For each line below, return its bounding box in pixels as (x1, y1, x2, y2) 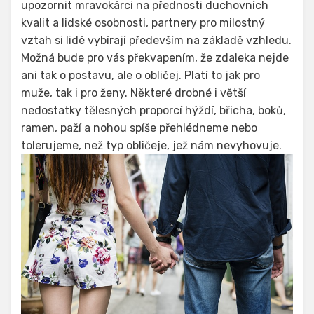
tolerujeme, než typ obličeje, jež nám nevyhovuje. (21, 139, 282, 152)
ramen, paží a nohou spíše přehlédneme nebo (21, 121, 257, 135)
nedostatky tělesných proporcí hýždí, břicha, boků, (21, 104, 286, 117)
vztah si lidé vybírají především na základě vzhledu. (21, 34, 292, 47)
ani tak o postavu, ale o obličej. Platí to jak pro (21, 69, 260, 82)
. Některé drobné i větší (125, 86, 246, 100)
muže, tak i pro (21, 86, 100, 100)
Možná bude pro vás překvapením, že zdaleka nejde (21, 51, 289, 64)
